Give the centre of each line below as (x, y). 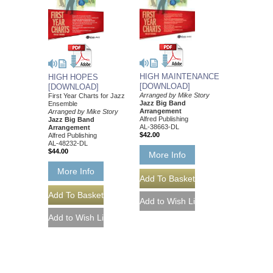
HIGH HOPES (73, 77)
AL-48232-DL (68, 143)
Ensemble (63, 103)
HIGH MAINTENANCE (179, 77)
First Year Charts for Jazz (87, 95)
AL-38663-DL (159, 127)
